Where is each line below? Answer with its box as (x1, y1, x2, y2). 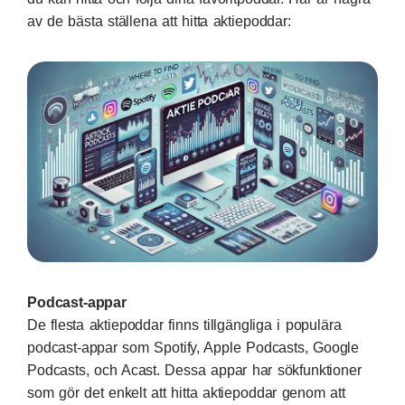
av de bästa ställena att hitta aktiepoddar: (27, 13, 291, 29)
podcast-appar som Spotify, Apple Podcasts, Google (27, 339, 360, 355)
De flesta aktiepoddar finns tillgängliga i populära (27, 316, 342, 333)
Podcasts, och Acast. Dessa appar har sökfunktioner (27, 362, 362, 378)
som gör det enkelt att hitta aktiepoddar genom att (27, 384, 345, 400)
